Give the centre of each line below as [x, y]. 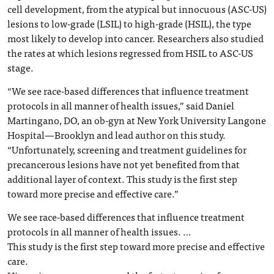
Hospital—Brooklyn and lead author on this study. [117, 135]
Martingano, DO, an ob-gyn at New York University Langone [137, 120]
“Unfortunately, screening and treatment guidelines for [127, 149]
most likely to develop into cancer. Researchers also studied [135, 38]
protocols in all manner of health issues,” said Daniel [121, 105]
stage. [20, 67]
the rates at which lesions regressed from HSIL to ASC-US [130, 53]
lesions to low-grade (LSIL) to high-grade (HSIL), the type [129, 23]
